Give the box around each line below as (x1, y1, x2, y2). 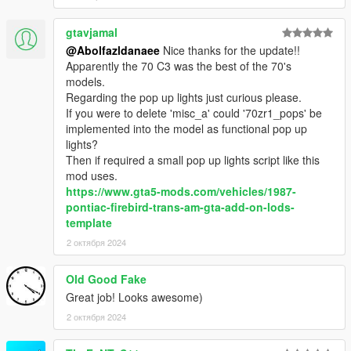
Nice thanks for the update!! (160, 42, 300, 58)
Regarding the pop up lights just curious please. (66, 89, 302, 105)
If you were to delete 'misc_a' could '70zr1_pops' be (66, 104, 322, 121)
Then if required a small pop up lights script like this (66, 151, 320, 168)
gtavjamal (66, 24, 118, 40)
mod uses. (66, 167, 118, 183)
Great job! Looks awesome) (66, 288, 203, 305)
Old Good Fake (66, 270, 147, 287)
